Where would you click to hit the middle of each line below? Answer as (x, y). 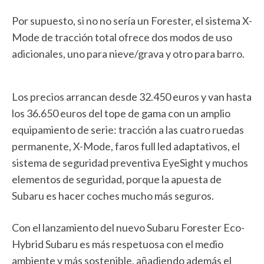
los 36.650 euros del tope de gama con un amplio (121, 113)
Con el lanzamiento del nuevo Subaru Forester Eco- (128, 227)
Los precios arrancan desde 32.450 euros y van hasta (132, 96)
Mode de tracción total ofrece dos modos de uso (122, 37)
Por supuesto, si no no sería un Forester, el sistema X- (132, 20)
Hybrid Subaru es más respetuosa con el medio (118, 244)
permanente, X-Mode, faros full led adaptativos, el (126, 146)
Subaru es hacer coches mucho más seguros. (113, 195)
